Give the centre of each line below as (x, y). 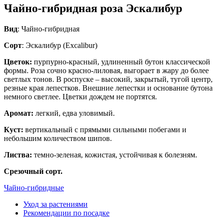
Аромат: (19, 113)
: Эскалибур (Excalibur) (60, 46)
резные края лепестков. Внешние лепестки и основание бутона (108, 88)
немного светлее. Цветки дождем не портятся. (80, 97)
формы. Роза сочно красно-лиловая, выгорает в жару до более (106, 71)
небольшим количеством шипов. (58, 139)
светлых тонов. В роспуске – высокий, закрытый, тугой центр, (108, 79)
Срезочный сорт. (33, 171)
